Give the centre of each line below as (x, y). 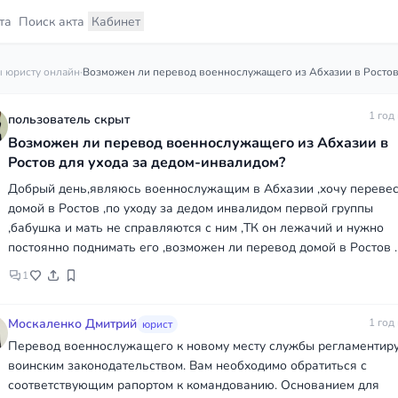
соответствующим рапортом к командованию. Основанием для (194, 385)
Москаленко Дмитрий (72, 324)
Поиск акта (52, 22)
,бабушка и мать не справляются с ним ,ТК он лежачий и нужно (196, 228)
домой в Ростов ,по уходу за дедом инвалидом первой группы (191, 208)
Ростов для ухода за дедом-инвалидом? (147, 163)
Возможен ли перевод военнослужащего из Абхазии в (198, 143)
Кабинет (116, 22)
